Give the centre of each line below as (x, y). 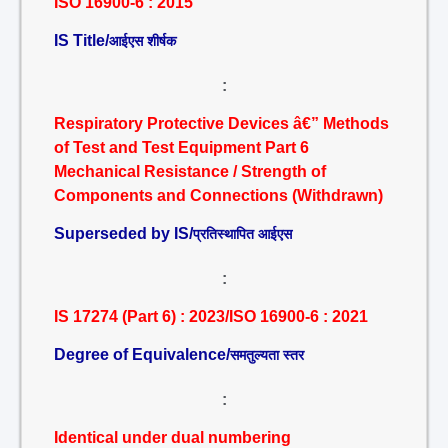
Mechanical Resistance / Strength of (190, 171)
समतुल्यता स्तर (267, 355)
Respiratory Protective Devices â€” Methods (221, 123)
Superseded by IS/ (123, 233)
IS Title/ (81, 40)
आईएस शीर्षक (142, 41)
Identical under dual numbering (172, 437)
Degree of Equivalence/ (142, 354)
